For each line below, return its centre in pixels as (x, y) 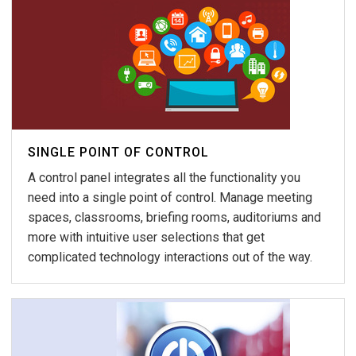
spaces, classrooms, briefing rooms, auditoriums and (174, 217)
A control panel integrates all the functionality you (164, 177)
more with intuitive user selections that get (146, 237)
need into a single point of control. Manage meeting (170, 197)
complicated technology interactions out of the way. (170, 257)
